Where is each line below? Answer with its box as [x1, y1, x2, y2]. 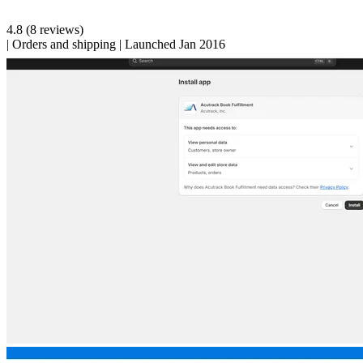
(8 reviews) [26, 23, 83, 37]
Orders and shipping [12, 37, 116, 52]
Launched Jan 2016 [125, 37, 225, 52]
